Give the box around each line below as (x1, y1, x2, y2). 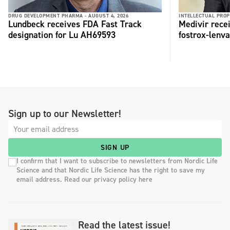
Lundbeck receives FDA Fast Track (8, 18, 142, 31)
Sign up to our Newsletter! (8, 107, 121, 121)
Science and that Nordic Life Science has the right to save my (16, 165, 205, 176)
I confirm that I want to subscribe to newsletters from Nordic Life (16, 156, 218, 166)
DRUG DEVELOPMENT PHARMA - (8, 12, 87, 20)
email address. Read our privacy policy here (16, 175, 152, 185)
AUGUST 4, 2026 (88, 12, 128, 20)
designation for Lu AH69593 (8, 29, 116, 42)
